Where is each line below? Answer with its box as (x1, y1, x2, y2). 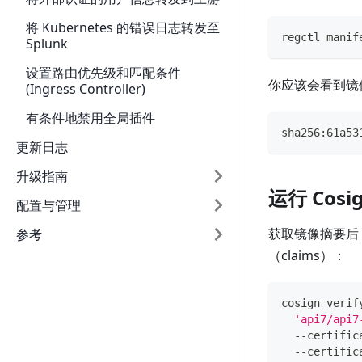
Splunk (26, 35, 68, 53)
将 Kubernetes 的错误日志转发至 (26, 19, 220, 36)
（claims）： (268, 246, 346, 264)
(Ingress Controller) (26, 80, 145, 98)
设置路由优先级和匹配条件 (26, 64, 181, 82)
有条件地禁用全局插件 (26, 109, 155, 127)
